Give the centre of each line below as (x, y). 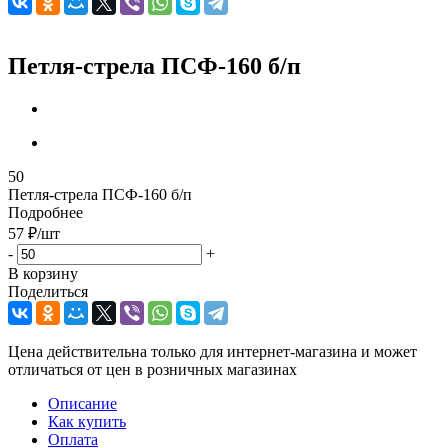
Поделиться (48, 291)
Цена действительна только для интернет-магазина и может (212, 351)
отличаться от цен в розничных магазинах (152, 369)
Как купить (87, 421)
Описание (82, 403)
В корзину (43, 273)
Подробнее (45, 212)
